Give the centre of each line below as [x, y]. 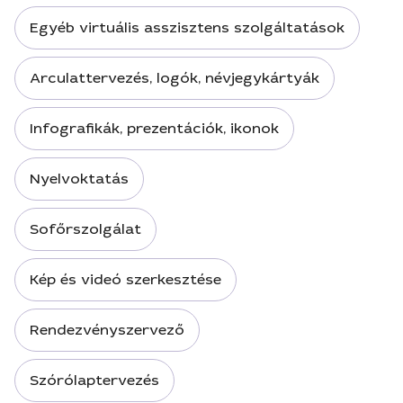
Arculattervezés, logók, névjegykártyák [175, 78]
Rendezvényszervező [107, 330]
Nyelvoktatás [79, 179]
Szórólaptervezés [94, 380]
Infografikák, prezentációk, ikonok [154, 128]
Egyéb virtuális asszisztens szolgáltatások [187, 27]
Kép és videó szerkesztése [125, 279]
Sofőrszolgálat [85, 229]
